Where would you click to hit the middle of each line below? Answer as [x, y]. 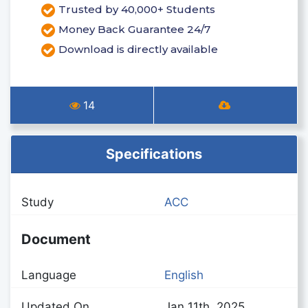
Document [56, 239]
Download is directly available [138, 49]
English [184, 275]
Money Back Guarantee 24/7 [134, 30]
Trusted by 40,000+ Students [137, 10]
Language [49, 275]
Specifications [154, 154]
